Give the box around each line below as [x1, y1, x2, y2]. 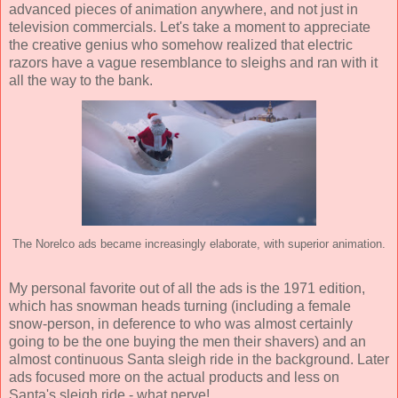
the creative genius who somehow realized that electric [9, 36, 353, 52]
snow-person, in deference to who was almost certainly [9, 315, 353, 331]
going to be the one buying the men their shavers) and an [9, 333, 366, 349]
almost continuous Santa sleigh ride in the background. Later [9, 351, 389, 367]
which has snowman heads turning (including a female [9, 298, 351, 314]
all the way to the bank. [9, 72, 153, 88]
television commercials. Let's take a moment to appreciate [9, 19, 370, 35]
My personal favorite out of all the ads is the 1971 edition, [9, 280, 365, 296]
